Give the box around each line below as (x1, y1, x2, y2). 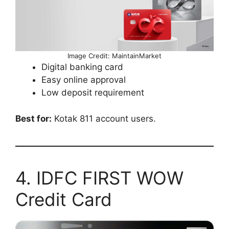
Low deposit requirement (41, 87, 144, 98)
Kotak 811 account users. (52, 113, 156, 124)
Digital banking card (41, 62, 123, 73)
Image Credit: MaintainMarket (67, 52, 162, 60)
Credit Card (15, 188, 112, 210)
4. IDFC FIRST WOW (15, 167, 184, 189)
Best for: (15, 113, 52, 124)
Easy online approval (41, 75, 126, 85)
